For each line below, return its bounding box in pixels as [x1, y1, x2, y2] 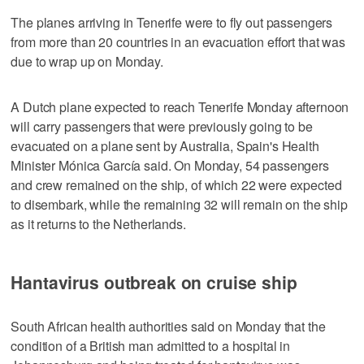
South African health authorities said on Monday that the [11, 316, 326, 336]
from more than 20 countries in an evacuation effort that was [11, 32, 345, 51]
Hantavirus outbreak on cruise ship [11, 269, 297, 294]
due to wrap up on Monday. [11, 51, 163, 71]
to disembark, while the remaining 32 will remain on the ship [11, 194, 348, 214]
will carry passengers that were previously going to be [11, 116, 313, 136]
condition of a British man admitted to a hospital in [11, 336, 291, 355]
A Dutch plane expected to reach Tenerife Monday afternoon [11, 97, 349, 116]
